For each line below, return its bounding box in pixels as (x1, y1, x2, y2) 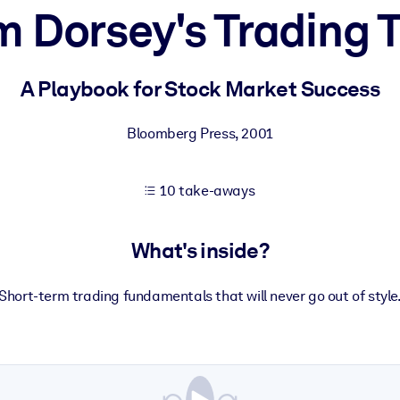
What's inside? (130, 237, 270, 264)
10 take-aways (160, 182, 255, 199)
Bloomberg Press (127, 125, 236, 142)
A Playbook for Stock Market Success (20, 76, 380, 102)
